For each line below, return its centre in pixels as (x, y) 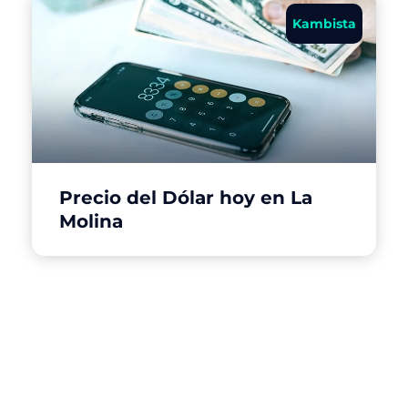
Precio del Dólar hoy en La (186, 197)
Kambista (324, 23)
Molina (91, 221)
